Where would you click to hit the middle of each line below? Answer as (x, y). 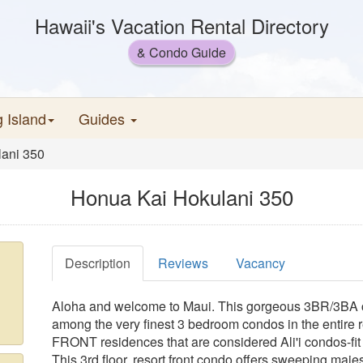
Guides (104, 118)
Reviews (183, 263)
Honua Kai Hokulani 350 (181, 196)
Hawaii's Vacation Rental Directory (181, 26)
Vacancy (261, 263)
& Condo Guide (181, 52)
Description (98, 263)
